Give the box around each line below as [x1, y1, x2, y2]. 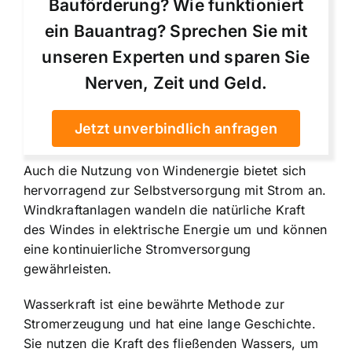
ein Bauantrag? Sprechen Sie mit [44, 21, 308, 41]
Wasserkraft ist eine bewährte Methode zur [24, 296, 284, 312]
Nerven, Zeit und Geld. [84, 73, 268, 93]
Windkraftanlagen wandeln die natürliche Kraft [24, 202, 305, 218]
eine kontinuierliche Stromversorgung [24, 241, 251, 257]
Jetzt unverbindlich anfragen [74, 120, 278, 137]
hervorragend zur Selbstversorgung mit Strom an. [24, 182, 327, 198]
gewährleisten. [24, 261, 112, 277]
